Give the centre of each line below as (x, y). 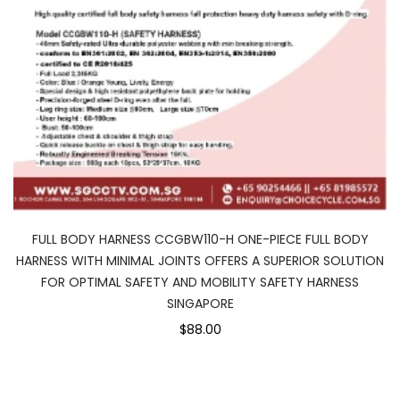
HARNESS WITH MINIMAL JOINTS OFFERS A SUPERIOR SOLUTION (200, 261)
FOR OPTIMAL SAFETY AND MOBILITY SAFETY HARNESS (200, 283)
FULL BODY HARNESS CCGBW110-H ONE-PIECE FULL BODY (200, 240)
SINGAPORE (200, 304)
